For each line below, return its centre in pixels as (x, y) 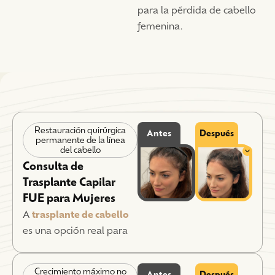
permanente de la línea (80, 139)
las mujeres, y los (61, 245)
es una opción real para (75, 229)
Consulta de (53, 165)
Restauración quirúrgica (80, 129)
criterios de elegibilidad (76, 261)
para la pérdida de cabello (197, 9)
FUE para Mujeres (69, 197)
